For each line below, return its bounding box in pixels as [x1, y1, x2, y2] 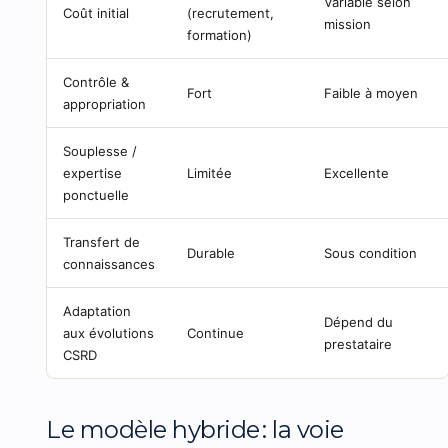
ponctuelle [63, 187, 130, 203]
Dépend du [324, 314, 394, 330]
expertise [63, 165, 123, 181]
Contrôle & [63, 74, 130, 90]
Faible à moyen [324, 85, 419, 101]
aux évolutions [63, 325, 155, 341]
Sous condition [324, 245, 418, 261]
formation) [187, 27, 253, 43]
